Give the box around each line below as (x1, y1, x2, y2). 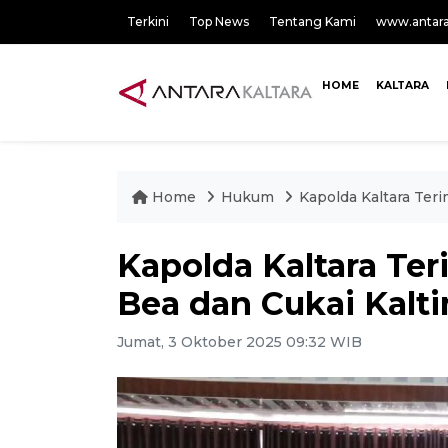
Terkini (127, 14, 169, 29)
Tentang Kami (269, 14, 356, 29)
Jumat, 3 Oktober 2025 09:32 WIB (117, 333, 362, 351)
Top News (189, 14, 249, 29)
